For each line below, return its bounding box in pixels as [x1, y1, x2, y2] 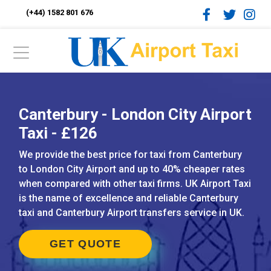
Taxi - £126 [19, 124, 97, 142]
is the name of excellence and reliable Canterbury [19, 192, 238, 204]
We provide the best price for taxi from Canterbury [19, 149, 242, 160]
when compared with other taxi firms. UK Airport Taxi [19, 178, 251, 189]
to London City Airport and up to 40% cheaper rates [19, 163, 245, 175]
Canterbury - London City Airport [19, 105, 252, 123]
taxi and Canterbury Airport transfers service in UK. [19, 207, 244, 218]
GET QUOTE [50, 238, 121, 250]
